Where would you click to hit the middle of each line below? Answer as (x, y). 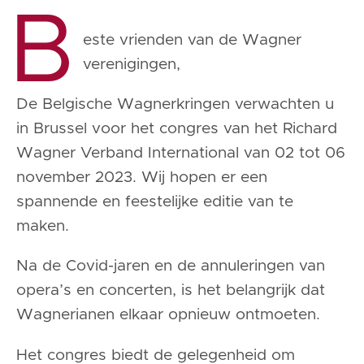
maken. (43, 227)
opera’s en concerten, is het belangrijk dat (171, 291)
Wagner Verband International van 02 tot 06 (181, 154)
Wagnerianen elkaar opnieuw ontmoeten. (168, 315)
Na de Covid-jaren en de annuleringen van (171, 266)
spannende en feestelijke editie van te (155, 202)
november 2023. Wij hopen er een (142, 178)
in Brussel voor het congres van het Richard (177, 129)
